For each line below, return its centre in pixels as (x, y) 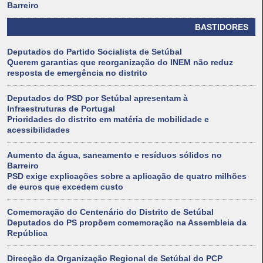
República (27, 233)
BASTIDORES (222, 27)
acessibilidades (38, 130)
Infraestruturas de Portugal (61, 109)
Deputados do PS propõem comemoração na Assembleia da (127, 223)
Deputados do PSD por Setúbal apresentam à (97, 98)
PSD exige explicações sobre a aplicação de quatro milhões (127, 176)
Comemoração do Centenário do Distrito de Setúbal (110, 212)
